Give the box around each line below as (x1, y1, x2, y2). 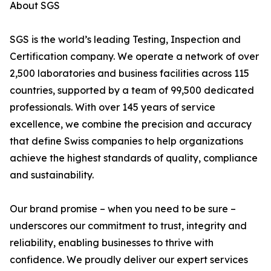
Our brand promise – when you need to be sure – (10, 203, 236, 215)
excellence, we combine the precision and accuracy (10, 118, 252, 130)
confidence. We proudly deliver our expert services (10, 253, 248, 266)
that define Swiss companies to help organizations (10, 135, 243, 147)
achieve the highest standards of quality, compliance (10, 152, 258, 164)
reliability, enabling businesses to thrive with (10, 237, 214, 249)
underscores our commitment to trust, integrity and (10, 220, 247, 232)
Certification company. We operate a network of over (10, 50, 259, 62)
